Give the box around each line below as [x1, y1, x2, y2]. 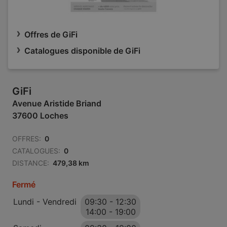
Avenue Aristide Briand [12, 98, 101, 108]
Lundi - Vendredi [13, 197, 77, 207]
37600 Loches [12, 110, 68, 121]
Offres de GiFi [24, 29, 78, 40]
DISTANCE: [12, 159, 49, 167]
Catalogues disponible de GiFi [24, 46, 140, 56]
